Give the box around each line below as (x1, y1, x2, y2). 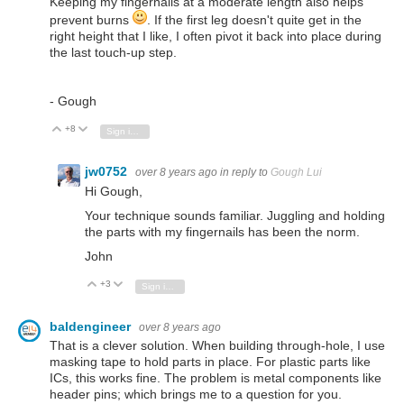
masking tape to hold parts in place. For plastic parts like (50, 353, 371, 369)
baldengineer (50, 318, 134, 334)
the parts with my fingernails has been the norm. (85, 224, 360, 239)
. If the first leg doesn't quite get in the (147, 13, 362, 28)
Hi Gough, (85, 183, 142, 198)
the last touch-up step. (50, 45, 177, 60)
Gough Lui (271, 166, 322, 179)
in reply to (220, 166, 271, 179)
